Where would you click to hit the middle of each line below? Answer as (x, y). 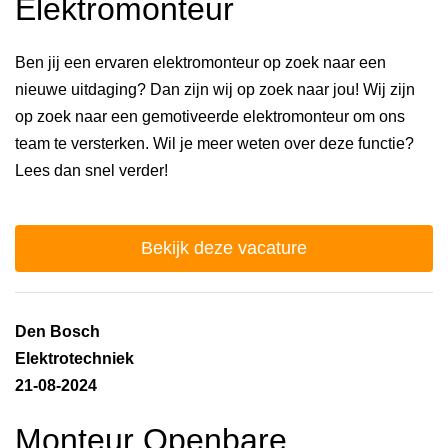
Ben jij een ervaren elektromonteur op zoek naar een (200, 63)
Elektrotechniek (74, 359)
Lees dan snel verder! (91, 171)
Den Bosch (57, 332)
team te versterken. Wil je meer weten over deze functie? (214, 144)
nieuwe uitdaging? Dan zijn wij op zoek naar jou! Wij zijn (215, 90)
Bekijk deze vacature (224, 248)
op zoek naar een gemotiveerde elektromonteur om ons (210, 117)
